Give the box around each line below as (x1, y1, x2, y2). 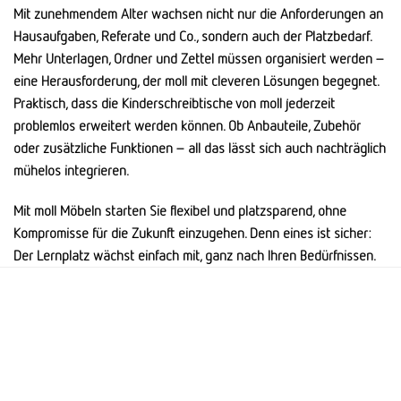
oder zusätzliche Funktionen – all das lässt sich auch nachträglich (13, 138, 386, 157)
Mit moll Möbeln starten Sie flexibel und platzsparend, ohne (13, 200, 346, 219)
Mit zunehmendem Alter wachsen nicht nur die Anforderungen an (13, 4, 383, 22)
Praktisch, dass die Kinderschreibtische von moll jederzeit (13, 93, 335, 112)
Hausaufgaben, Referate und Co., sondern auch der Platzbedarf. (13, 26, 371, 45)
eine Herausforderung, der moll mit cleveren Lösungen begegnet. (13, 71, 380, 90)
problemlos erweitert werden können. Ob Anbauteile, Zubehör (13, 115, 361, 134)
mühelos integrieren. (13, 160, 129, 179)
